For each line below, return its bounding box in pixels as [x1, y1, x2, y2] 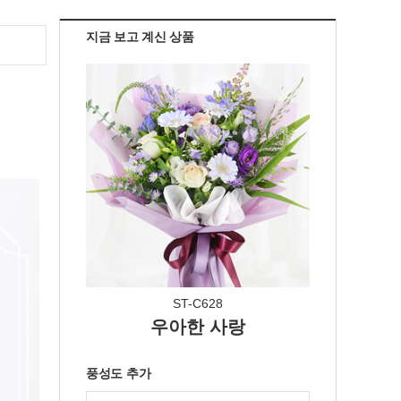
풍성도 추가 [86, 366, 151, 380]
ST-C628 [173, 296, 223, 311]
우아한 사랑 [150, 317, 245, 337]
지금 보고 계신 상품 [86, 30, 194, 44]
